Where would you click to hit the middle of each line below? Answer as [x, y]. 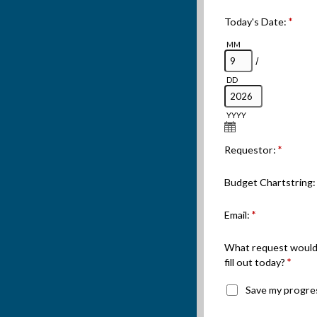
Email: [238, 215]
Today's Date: [257, 22]
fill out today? [256, 263]
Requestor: [251, 150]
